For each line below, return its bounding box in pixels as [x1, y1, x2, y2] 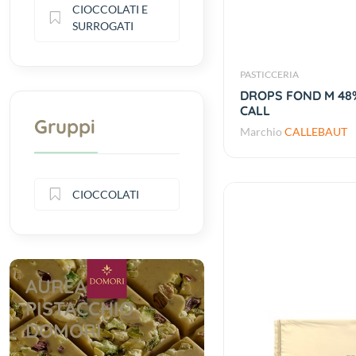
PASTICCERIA [239, 68, 299, 81]
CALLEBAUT [284, 125, 347, 139]
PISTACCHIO [25, 296, 134, 320]
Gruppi [34, 114, 96, 138]
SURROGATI [72, 18, 134, 33]
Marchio [239, 125, 284, 139]
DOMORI [25, 318, 103, 342]
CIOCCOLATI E [72, 2, 149, 16]
